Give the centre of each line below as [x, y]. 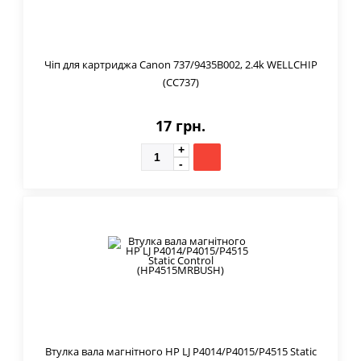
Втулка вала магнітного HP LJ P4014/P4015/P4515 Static [180, 351]
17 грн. [180, 125]
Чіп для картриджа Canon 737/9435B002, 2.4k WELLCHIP [180, 64]
